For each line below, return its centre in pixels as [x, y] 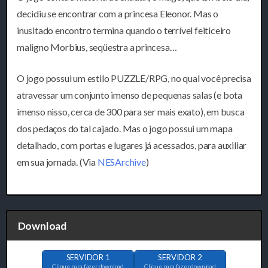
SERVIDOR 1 [88, 258]
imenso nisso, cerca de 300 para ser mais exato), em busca [131, 112]
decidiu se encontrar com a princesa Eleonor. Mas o [118, 14]
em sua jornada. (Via [57, 162]
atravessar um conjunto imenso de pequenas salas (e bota [130, 95]
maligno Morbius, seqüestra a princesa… [97, 47]
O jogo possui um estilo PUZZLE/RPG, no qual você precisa [134, 78]
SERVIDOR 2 [180, 258]
